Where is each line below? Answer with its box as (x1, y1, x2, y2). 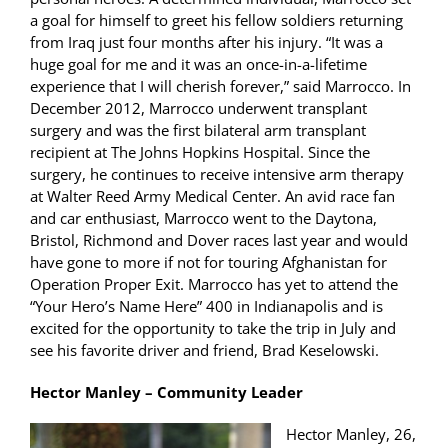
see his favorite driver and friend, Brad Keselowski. (30, 340, 379, 361)
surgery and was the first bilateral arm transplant (30, 120, 366, 141)
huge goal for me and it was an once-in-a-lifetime (30, 54, 367, 75)
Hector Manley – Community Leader (30, 382, 303, 403)
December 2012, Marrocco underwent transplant (30, 98, 367, 119)
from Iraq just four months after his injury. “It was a (30, 32, 383, 53)
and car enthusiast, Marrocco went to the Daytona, (30, 208, 377, 229)
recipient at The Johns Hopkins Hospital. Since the (30, 142, 370, 163)
